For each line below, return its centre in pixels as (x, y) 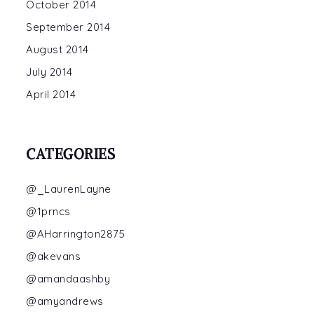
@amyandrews (65, 301)
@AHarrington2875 (75, 234)
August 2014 (57, 49)
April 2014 (51, 94)
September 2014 (68, 27)
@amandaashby (68, 279)
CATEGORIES (70, 154)
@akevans (53, 256)
